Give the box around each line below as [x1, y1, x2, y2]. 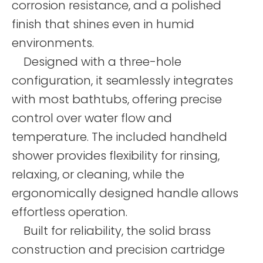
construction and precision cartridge [12, 241, 225, 258]
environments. [12, 35, 94, 51]
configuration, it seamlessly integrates [12, 72, 233, 89]
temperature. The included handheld [12, 129, 227, 145]
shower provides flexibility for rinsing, [12, 147, 220, 164]
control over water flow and [12, 110, 172, 126]
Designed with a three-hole [12, 53, 181, 70]
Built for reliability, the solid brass [12, 222, 211, 239]
